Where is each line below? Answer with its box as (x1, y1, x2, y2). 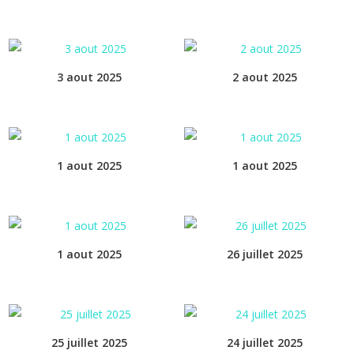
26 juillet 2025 (226, 247, 303, 262)
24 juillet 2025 (226, 335, 303, 350)
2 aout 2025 (232, 70, 297, 85)
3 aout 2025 (57, 70, 122, 85)
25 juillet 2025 (51, 335, 128, 350)
